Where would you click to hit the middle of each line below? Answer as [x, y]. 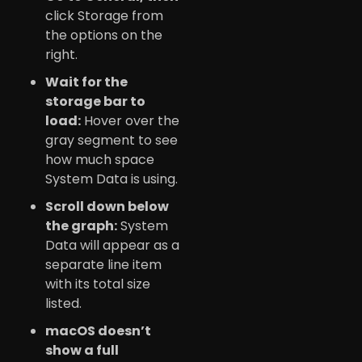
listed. [63, 304]
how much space [100, 160]
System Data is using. [112, 179]
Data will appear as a [112, 246]
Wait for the [86, 82]
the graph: [81, 226]
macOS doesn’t [98, 331]
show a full [82, 351]
